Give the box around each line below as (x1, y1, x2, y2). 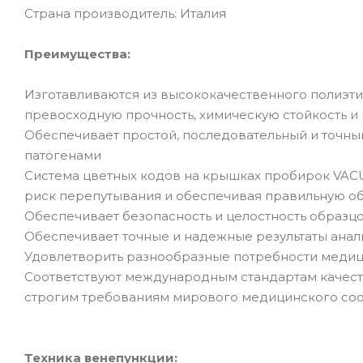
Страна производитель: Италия (24, 5, 226, 21)
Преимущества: (24, 45, 130, 62)
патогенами (24, 147, 101, 163)
